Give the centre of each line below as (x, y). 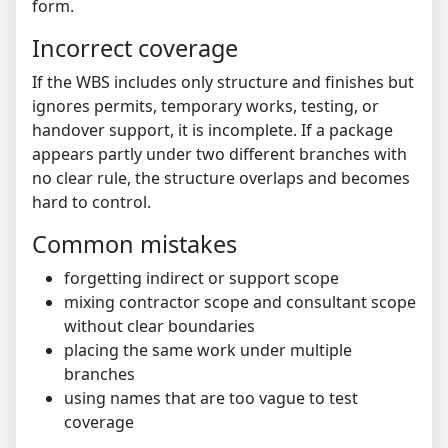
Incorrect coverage (135, 47)
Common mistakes (134, 243)
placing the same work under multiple (208, 349)
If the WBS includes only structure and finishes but (223, 81)
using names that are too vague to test (211, 397)
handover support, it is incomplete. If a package (212, 129)
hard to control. (91, 201)
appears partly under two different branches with (219, 153)
